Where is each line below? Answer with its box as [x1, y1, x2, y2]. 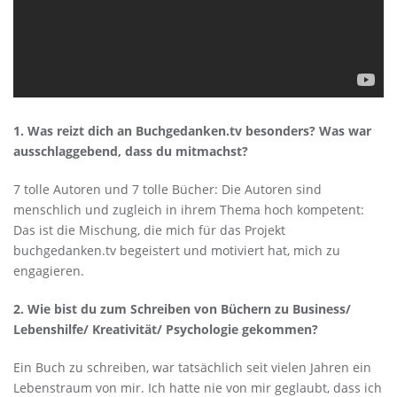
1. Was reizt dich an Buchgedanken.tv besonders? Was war [13, 121, 371, 139]
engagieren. [13, 261, 84, 279]
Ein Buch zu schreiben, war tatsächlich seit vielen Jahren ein [13, 358, 371, 376]
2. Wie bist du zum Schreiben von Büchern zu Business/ [13, 300, 351, 317]
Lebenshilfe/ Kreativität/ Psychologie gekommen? [13, 320, 318, 338]
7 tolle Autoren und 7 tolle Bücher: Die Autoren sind [13, 180, 322, 198]
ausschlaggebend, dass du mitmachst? [13, 142, 248, 160]
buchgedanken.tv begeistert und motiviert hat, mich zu [13, 241, 340, 259]
